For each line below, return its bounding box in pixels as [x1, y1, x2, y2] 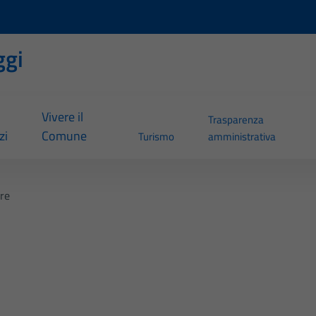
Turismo [138, 128, 174, 145]
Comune [41, 126, 87, 146]
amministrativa [207, 128, 276, 145]
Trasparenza [207, 111, 264, 128]
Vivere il [41, 107, 83, 127]
